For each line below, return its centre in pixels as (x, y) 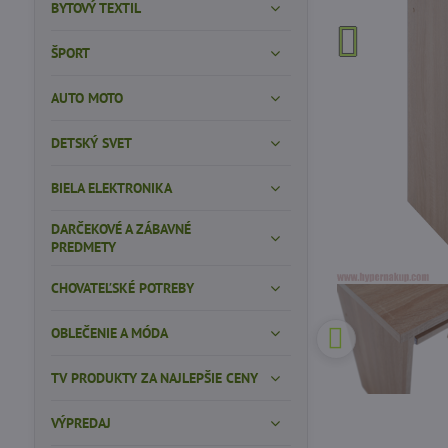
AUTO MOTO (86, 98)
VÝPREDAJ (80, 423)
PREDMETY (83, 247)
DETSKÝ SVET (91, 143)
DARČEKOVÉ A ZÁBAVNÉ (120, 229)
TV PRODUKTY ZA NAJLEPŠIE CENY (154, 378)
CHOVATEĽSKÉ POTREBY (122, 288)
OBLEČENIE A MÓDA (109, 333)
